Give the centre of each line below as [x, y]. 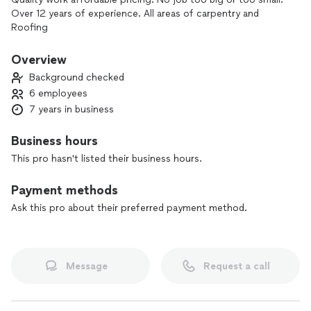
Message [87, 266]
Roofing [30, 27]
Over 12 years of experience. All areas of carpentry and [135, 14]
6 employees [58, 93]
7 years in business [72, 109]
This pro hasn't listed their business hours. [107, 159]
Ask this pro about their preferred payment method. [129, 208]
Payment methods [65, 190]
